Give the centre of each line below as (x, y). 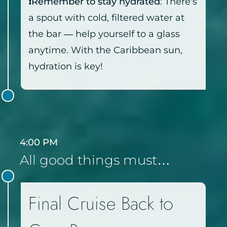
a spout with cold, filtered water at (106, 18)
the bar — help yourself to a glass (104, 34)
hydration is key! (66, 67)
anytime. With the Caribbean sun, (105, 50)
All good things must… (95, 160)
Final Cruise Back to (101, 204)
